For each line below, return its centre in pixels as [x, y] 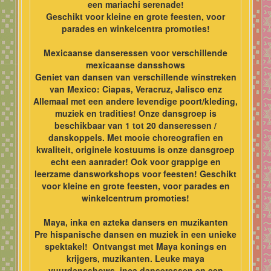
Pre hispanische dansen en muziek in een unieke [135, 234]
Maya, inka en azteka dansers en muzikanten [135, 222]
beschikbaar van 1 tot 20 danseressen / [135, 126]
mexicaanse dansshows [135, 65]
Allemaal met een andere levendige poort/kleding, [135, 101]
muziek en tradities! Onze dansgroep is [135, 113]
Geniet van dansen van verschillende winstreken [135, 77]
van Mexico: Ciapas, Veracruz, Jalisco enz [135, 89]
